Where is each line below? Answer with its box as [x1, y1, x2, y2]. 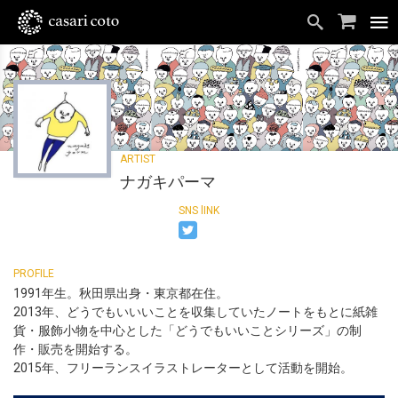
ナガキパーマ [120, 172, 216, 191]
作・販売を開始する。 [13, 342, 138, 356]
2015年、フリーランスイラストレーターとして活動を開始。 [13, 361, 353, 375]
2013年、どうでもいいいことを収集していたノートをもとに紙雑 [13, 305, 378, 319]
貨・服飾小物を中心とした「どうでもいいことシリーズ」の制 [13, 323, 362, 338]
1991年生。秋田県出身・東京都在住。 [13, 286, 228, 300]
